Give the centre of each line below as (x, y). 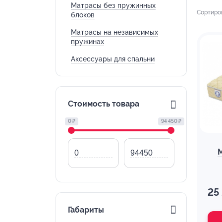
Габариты (86, 210)
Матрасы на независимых (114, 32)
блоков (83, 15)
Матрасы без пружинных (113, 5)
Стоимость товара (104, 104)
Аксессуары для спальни (113, 59)
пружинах (87, 41)
